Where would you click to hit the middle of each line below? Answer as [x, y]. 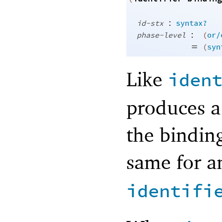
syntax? [192, 24]
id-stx [150, 24]
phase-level [161, 36]
